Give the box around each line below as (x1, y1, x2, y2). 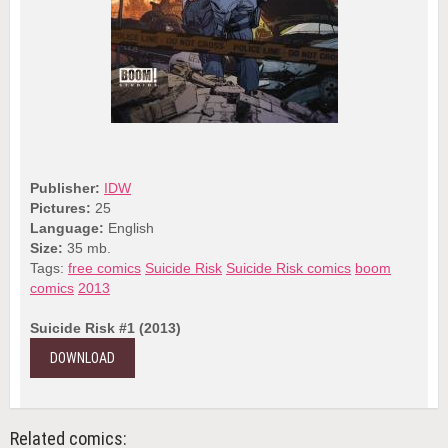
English (104, 220, 154, 236)
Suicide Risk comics (226, 260, 351, 276)
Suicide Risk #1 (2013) (30, 320, 181, 336)
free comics (68, 260, 141, 276)
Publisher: (30, 180, 100, 196)
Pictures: (30, 200, 91, 216)
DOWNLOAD (50, 350, 115, 366)
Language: (30, 220, 104, 236)
